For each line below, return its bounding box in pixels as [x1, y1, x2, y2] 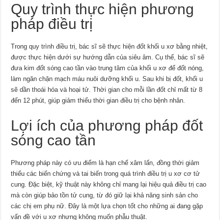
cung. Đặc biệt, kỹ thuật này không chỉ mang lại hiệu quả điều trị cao [11, 180, 207, 188]
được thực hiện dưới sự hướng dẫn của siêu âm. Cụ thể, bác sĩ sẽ [11, 53, 205, 61]
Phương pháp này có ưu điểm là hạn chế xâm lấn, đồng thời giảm [11, 159, 200, 166]
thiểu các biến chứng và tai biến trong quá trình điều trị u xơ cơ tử [11, 169, 200, 177]
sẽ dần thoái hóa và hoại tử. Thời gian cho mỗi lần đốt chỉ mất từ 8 [11, 85, 203, 93]
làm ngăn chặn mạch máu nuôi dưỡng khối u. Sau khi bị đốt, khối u [11, 75, 203, 82]
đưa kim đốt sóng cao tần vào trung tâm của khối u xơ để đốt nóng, [11, 64, 204, 72]
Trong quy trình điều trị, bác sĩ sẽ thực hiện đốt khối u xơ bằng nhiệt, [11, 42, 208, 50]
